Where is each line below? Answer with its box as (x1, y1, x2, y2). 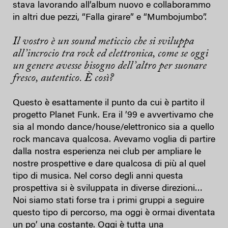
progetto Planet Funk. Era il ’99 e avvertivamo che (13, 110, 213, 120)
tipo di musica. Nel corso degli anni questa (13, 172, 183, 181)
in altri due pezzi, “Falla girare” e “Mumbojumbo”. (13, 13, 207, 22)
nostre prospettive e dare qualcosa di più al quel (13, 159, 206, 169)
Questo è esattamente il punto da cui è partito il (13, 98, 205, 108)
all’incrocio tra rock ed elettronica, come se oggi (13, 48, 208, 60)
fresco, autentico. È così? (13, 72, 113, 84)
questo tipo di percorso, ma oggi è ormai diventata (13, 208, 215, 218)
